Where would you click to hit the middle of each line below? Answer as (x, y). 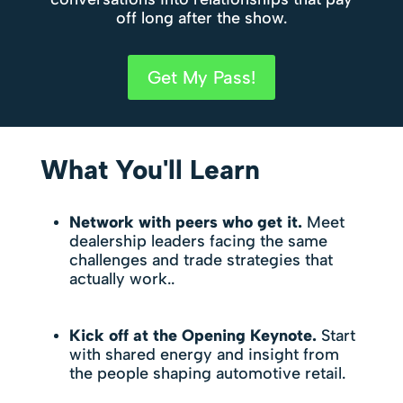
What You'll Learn (150, 170)
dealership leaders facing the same (198, 241)
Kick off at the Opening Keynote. (193, 336)
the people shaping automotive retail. (207, 373)
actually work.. (121, 279)
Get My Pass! (201, 77)
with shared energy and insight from (204, 354)
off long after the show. (201, 18)
